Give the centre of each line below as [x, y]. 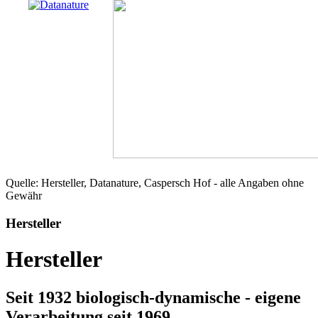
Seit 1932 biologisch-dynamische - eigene [153, 297]
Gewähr [24, 196]
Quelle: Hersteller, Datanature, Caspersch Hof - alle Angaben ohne [155, 183]
